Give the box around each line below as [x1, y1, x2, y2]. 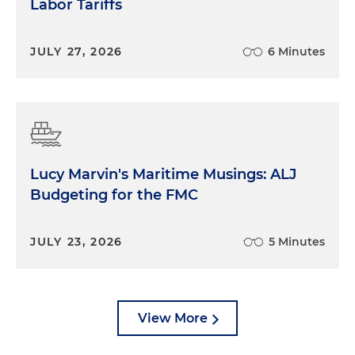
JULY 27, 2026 [30, 44, 124, 59]
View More [138, 311, 208, 326]
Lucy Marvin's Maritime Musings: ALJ [30, 166, 296, 184]
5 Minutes [269, 235, 325, 250]
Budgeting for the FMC [30, 186, 198, 204]
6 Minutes [268, 44, 325, 59]
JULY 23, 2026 [30, 235, 124, 250]
